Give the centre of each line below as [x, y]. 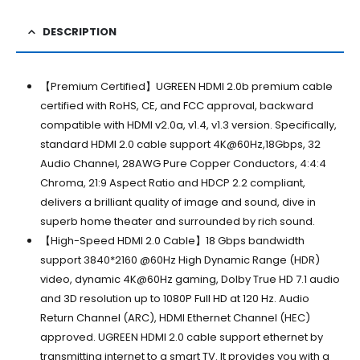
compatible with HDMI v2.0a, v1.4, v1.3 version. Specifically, [188, 125]
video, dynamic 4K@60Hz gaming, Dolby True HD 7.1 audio [190, 279]
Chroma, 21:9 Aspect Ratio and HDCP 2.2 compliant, [172, 182]
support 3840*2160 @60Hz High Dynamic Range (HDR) [180, 260]
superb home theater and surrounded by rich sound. [177, 221]
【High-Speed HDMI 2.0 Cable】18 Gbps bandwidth [172, 240]
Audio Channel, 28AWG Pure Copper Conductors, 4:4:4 [183, 163]
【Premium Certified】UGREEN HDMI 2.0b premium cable [186, 86]
